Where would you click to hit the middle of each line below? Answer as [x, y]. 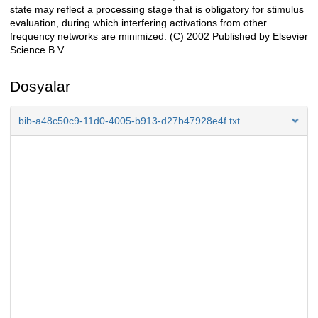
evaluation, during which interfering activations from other [138, 23]
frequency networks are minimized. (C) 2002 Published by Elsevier [159, 36]
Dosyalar [40, 86]
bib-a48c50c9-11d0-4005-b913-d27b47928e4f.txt [129, 121]
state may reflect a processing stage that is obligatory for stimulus [157, 9]
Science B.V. [38, 50]
